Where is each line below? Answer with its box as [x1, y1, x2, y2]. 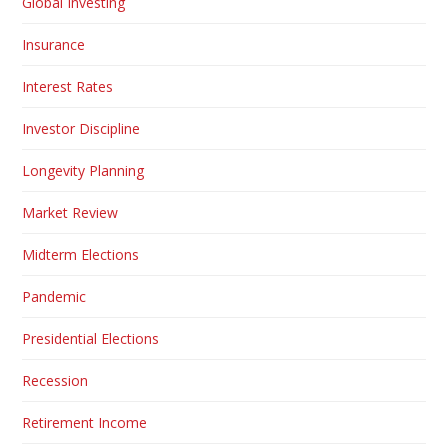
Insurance [22, 34, 86, 54]
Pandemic [22, 286, 87, 306]
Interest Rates [22, 76, 114, 96]
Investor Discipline [22, 118, 141, 138]
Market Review [22, 202, 119, 222]
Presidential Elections [22, 328, 160, 348]
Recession [22, 370, 89, 390]
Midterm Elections [22, 244, 140, 264]
